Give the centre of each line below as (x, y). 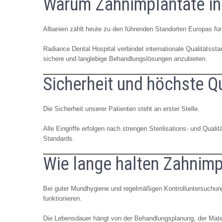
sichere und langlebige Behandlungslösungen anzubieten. (125, 58)
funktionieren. (62, 198)
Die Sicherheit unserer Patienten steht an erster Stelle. (121, 109)
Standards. (59, 138)
